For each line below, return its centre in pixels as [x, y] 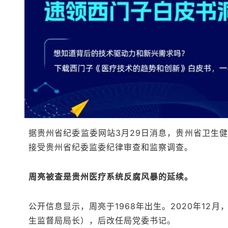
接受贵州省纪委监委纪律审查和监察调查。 [111, 147]
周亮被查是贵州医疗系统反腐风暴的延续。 [111, 176]
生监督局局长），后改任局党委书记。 [102, 220]
